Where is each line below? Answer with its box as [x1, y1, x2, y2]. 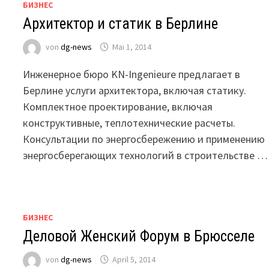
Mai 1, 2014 [112, 41, 152, 53]
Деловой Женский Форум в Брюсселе [23, 228, 255, 245]
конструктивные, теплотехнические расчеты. [23, 116, 236, 130]
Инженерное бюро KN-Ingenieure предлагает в [23, 67, 241, 81]
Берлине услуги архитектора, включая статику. [23, 83, 247, 97]
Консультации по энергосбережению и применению [23, 132, 265, 146]
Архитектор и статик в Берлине [23, 15, 219, 32]
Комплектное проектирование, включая [23, 100, 213, 113]
